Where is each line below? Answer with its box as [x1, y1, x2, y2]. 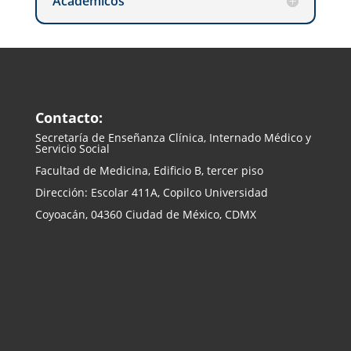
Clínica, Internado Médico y [165, 130, 311, 145]
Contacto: [34, 108, 103, 127]
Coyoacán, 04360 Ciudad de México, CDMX [34, 207, 256, 222]
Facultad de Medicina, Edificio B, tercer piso [34, 163, 263, 178]
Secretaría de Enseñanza [34, 130, 165, 145]
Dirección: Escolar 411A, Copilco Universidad [34, 185, 268, 200]
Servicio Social [34, 141, 110, 156]
